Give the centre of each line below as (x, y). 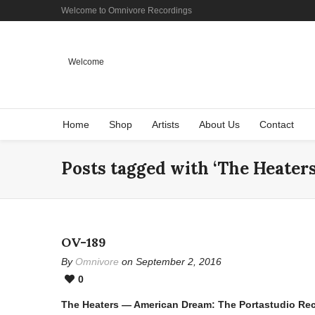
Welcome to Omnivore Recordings (127, 11)
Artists (166, 124)
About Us (219, 124)
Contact (277, 124)
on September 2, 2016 (170, 262)
